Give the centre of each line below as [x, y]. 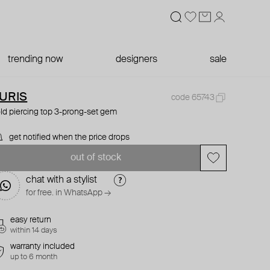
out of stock [96, 158]
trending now [36, 60]
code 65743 [193, 98]
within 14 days [34, 231]
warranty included [43, 246]
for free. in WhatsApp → [69, 193]
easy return [31, 220]
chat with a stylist [62, 180]
